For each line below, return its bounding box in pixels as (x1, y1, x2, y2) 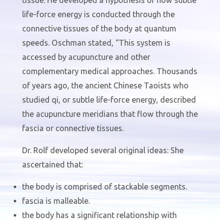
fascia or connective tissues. (22, 123, 124, 133)
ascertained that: (22, 160, 83, 169)
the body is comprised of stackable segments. (22, 182, 187, 192)
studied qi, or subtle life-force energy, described (22, 95, 196, 104)
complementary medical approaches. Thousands (22, 66, 197, 76)
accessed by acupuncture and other (22, 52, 150, 61)
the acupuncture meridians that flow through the (22, 109, 198, 118)
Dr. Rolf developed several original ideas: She (22, 146, 184, 155)
